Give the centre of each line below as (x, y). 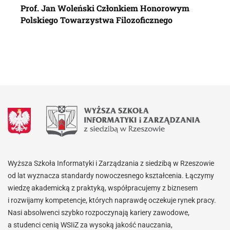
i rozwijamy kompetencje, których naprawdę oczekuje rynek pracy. (112, 200)
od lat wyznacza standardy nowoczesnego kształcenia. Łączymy (111, 176)
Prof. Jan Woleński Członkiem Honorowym (105, 8)
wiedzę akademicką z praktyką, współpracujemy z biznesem (103, 188)
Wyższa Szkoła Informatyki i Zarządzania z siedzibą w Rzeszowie (111, 164)
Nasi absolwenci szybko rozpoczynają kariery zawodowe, (99, 213)
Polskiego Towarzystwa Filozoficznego (97, 20)
